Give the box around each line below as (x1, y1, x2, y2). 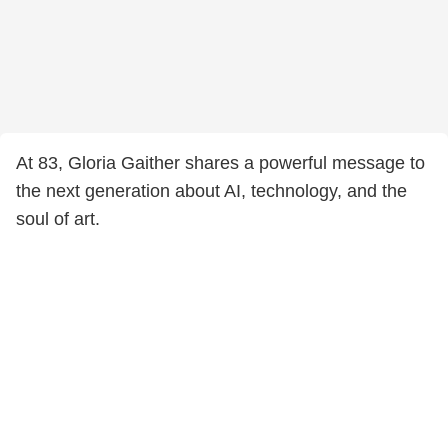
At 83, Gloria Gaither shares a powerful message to (16, 153, 425, 173)
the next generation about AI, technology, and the (16, 181, 407, 201)
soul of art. (16, 209, 100, 229)
